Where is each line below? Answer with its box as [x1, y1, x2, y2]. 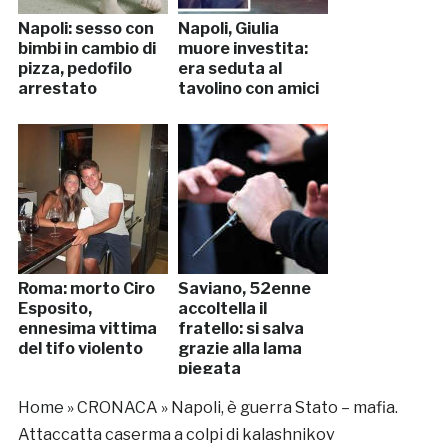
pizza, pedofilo [17, 58, 132, 78]
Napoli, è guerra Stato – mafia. [170, 397, 398, 417]
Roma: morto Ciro [17, 278, 155, 298]
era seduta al [177, 58, 282, 78]
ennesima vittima [17, 318, 157, 338]
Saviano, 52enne [177, 278, 311, 298]
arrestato [17, 78, 97, 98]
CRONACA [76, 397, 158, 417]
